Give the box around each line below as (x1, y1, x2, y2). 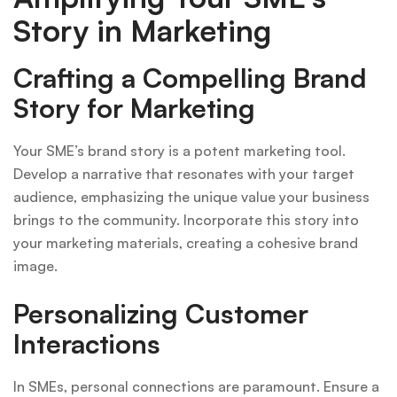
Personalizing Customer (13, 296, 308, 330)
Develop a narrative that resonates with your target (13, 164, 354, 183)
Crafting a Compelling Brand (13, 60, 367, 94)
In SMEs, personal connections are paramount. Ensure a (13, 377, 379, 395)
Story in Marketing (13, 11, 271, 49)
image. (13, 256, 58, 275)
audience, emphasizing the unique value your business (13, 187, 370, 206)
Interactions (13, 326, 160, 360)
